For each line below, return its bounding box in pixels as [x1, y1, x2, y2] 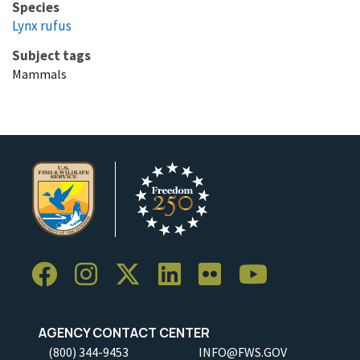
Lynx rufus [12, 17, 72, 35]
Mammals [12, 66, 67, 83]
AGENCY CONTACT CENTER [31, 324, 210, 342]
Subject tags [12, 47, 91, 65]
